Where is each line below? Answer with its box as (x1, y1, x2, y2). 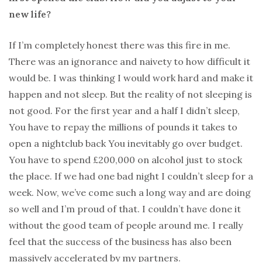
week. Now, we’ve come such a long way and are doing (9, 187, 251, 199)
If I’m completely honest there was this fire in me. (9, 39, 230, 51)
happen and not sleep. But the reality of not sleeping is (9, 88, 252, 101)
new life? (9, 8, 51, 20)
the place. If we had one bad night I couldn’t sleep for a (9, 170, 253, 182)
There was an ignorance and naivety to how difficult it (9, 56, 250, 68)
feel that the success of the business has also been (9, 236, 232, 248)
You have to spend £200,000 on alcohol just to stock (9, 154, 242, 166)
